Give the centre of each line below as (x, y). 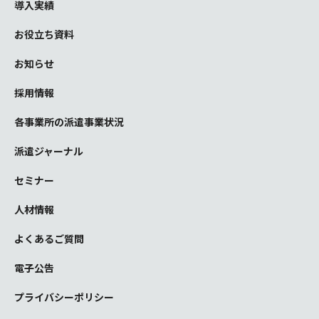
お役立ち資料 (44, 35)
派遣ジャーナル (49, 151)
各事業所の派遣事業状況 (69, 122)
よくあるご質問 (49, 239)
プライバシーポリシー (64, 297)
